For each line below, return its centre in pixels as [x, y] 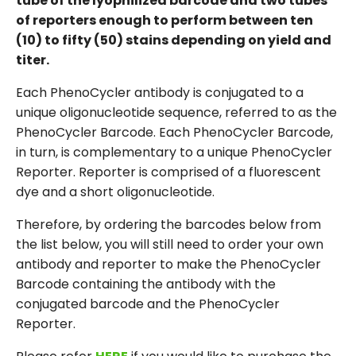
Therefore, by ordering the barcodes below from [168, 224]
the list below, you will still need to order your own [170, 244]
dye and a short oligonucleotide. [115, 192]
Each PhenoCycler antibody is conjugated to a [160, 93]
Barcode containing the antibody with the [146, 284]
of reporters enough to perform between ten [164, 20]
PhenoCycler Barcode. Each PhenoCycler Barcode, [174, 132]
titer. [33, 60]
